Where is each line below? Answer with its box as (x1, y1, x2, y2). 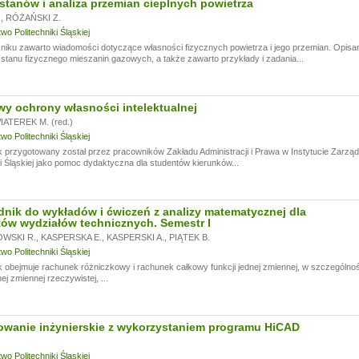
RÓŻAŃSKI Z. (5, 13, 61, 22)
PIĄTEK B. (168, 232, 210, 242)
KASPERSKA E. (40, 232, 102, 242)
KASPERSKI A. (106, 232, 164, 242)
